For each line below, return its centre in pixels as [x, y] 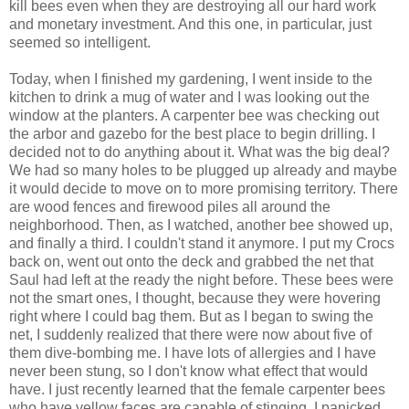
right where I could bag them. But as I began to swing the [191, 316]
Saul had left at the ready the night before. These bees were [201, 279]
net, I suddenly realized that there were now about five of [190, 334]
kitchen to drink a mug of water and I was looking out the [189, 97]
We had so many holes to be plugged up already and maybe [203, 170]
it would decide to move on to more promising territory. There [204, 188]
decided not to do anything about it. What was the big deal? [199, 152]
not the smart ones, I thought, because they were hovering [195, 298]
